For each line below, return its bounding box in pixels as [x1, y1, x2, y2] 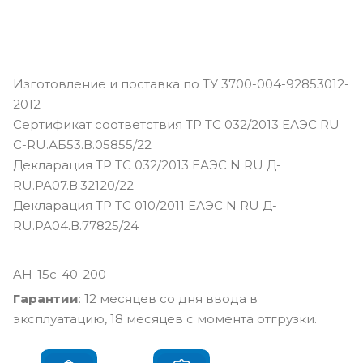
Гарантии [13, 291, 79, 306]
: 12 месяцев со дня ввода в [79, 291, 258, 306]
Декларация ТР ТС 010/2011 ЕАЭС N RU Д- [13, 198, 277, 213]
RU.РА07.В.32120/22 [13, 177, 134, 193]
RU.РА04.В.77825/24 [13, 218, 139, 233]
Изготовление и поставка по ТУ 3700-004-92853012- [13, 76, 349, 92]
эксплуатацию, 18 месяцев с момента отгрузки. [13, 311, 317, 327]
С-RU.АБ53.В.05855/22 [13, 137, 152, 152]
